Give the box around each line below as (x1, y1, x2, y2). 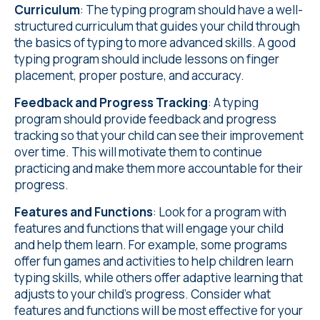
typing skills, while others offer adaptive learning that (14, 269, 303, 286)
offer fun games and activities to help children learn (14, 253, 294, 269)
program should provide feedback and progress (14, 111, 276, 127)
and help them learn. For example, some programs (14, 236, 287, 253)
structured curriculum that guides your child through (14, 18, 300, 34)
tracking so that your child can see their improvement (14, 127, 304, 144)
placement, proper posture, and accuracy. (14, 67, 244, 84)
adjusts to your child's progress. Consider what (14, 286, 271, 302)
